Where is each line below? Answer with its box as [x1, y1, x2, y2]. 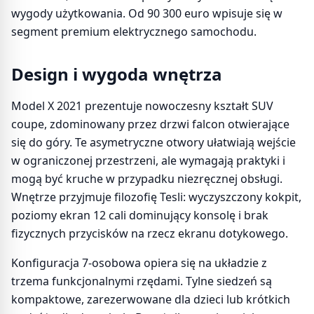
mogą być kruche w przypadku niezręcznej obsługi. [11, 171, 282, 186]
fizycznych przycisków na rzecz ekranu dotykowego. [11, 226, 288, 241]
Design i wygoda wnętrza [11, 62, 222, 86]
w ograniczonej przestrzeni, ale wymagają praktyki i [11, 153, 285, 168]
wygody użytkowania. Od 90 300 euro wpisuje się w [11, 6, 282, 21]
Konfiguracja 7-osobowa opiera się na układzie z [11, 255, 267, 271]
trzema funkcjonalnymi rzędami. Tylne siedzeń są [11, 273, 272, 289]
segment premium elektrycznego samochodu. [11, 24, 257, 39]
